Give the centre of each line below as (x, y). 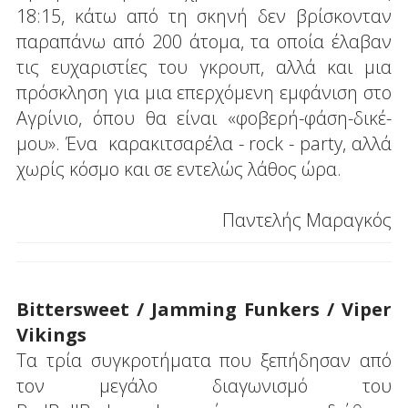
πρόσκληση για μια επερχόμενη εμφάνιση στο (204, 93)
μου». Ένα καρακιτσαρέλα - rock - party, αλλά (204, 144)
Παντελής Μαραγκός (307, 220)
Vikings (51, 335)
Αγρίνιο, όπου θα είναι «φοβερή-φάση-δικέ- (204, 118)
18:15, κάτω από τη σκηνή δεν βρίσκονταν (204, 16)
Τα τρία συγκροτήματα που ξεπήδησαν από (204, 361)
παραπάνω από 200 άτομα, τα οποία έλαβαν (204, 42)
